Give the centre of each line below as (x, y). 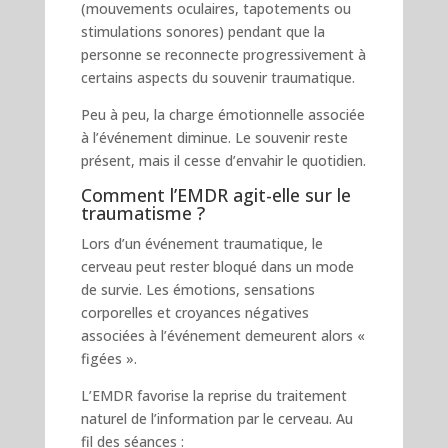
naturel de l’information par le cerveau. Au (216, 418)
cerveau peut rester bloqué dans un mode (217, 266)
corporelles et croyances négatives (194, 312)
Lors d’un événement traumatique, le (201, 243)
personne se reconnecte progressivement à (223, 54)
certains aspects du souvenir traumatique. (217, 77)
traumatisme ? (142, 212)
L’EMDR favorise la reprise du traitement (213, 395)
